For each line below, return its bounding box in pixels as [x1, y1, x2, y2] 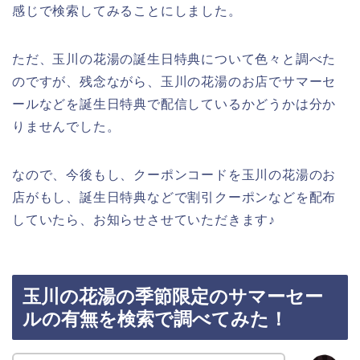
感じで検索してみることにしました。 [12, 3, 242, 18]
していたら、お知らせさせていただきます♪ [12, 212, 276, 227]
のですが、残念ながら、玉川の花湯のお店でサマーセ [12, 74, 337, 88]
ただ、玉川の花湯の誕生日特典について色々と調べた [12, 51, 337, 66]
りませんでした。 [12, 119, 121, 133]
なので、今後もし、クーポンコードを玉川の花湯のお [12, 167, 337, 182]
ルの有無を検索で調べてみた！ [22, 309, 288, 330]
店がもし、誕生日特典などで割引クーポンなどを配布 [12, 190, 337, 204]
